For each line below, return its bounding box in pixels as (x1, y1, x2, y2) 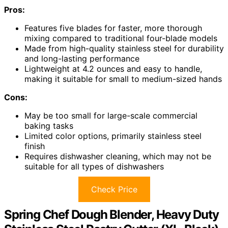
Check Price (91, 184, 137, 195)
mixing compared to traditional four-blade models (24, 33, 217, 44)
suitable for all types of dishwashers (24, 161, 164, 172)
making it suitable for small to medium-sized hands (24, 74, 222, 84)
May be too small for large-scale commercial (24, 110, 197, 121)
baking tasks (24, 121, 73, 131)
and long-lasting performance (24, 53, 139, 64)
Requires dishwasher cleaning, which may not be (24, 151, 211, 162)
